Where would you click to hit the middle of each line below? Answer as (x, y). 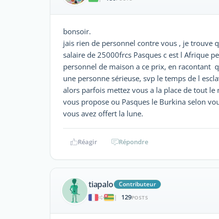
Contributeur (137, 184)
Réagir (87, 142)
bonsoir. (77, 31)
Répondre (133, 142)
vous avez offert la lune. (103, 113)
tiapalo (101, 185)
